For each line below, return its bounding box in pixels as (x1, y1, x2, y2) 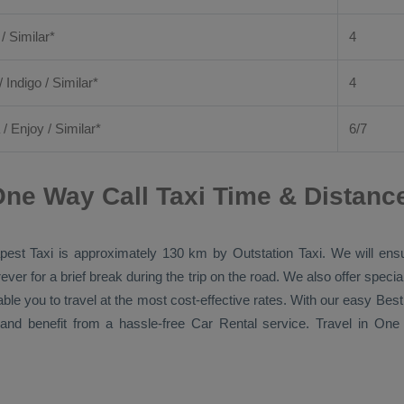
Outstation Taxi (233, 245, 322, 261)
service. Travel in (256, 316, 374, 331)
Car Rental (190, 316, 257, 331)
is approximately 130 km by (53, 245, 234, 261)
